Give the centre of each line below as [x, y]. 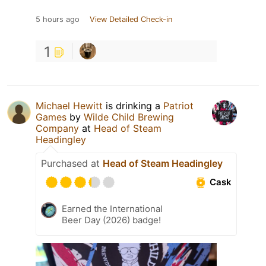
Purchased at [72, 163]
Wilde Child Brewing [129, 117]
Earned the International [112, 208]
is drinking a [133, 105]
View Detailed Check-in [131, 19]
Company [57, 128]
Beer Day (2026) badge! [111, 220]
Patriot [178, 105]
